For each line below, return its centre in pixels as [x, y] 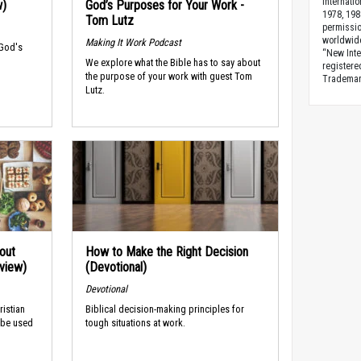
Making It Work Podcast [133, 43]
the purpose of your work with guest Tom [168, 76]
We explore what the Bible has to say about [172, 62]
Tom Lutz [109, 21]
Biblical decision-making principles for [164, 309]
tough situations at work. [135, 322]
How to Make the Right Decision [166, 252]
